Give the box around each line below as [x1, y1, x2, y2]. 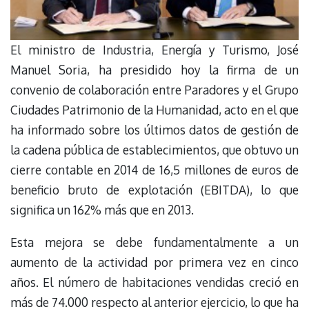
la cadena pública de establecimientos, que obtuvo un [10, 142, 299, 158]
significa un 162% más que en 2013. [10, 202, 194, 218]
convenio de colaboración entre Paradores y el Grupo [10, 82, 299, 98]
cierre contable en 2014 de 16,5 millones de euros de [10, 162, 299, 178]
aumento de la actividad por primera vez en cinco [10, 254, 299, 270]
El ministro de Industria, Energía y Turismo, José [10, 42, 299, 58]
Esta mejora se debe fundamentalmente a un [10, 234, 299, 250]
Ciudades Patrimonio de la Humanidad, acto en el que [10, 102, 299, 118]
